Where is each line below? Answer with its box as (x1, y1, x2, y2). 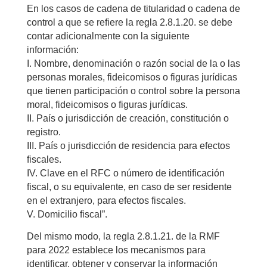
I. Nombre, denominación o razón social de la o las (26, 58, 240, 69)
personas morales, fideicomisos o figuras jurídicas (26, 72, 237, 82)
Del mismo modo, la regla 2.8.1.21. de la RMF (26, 231, 220, 241)
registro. (26, 126, 61, 137)
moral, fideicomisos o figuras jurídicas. (26, 99, 188, 110)
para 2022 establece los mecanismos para (26, 244, 206, 255)
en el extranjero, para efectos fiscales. (26, 195, 186, 206)
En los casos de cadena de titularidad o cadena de (26, 3, 240, 14)
